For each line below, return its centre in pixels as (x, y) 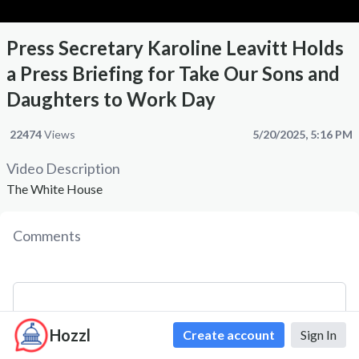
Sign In (319, 335)
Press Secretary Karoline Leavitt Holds (175, 48)
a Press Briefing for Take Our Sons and (173, 74)
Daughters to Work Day (111, 99)
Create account (229, 335)
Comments (47, 236)
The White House (54, 189)
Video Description (63, 169)
